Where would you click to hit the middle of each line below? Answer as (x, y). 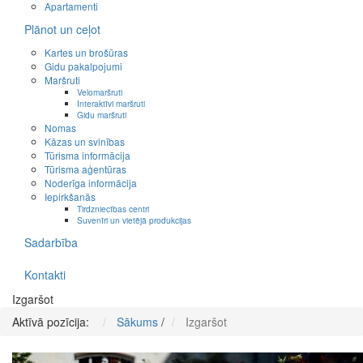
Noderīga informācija (91, 183)
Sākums (137, 322)
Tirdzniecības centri (113, 209)
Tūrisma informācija (88, 156)
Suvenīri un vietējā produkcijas (134, 220)
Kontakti (45, 275)
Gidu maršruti (102, 115)
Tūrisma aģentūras (85, 169)
